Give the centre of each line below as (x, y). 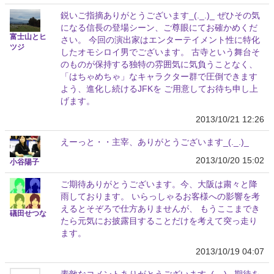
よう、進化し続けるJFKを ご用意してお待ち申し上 (159, 88)
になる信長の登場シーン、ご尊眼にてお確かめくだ (159, 27)
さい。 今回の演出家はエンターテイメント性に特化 (160, 39)
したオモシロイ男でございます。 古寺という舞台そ (160, 52)
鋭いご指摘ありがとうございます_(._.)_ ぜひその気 (160, 15)
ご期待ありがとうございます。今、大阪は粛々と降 (159, 184)
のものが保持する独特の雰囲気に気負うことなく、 (159, 64)
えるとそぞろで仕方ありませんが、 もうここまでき (160, 208)
